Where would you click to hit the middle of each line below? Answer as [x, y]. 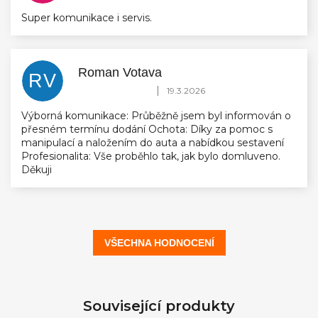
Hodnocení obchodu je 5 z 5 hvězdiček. [173, 88]
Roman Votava [120, 73]
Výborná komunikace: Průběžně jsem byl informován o [156, 116]
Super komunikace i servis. [87, 18]
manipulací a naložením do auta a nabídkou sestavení [153, 143]
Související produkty [159, 306]
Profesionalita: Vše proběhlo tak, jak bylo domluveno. [151, 157]
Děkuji [37, 170]
